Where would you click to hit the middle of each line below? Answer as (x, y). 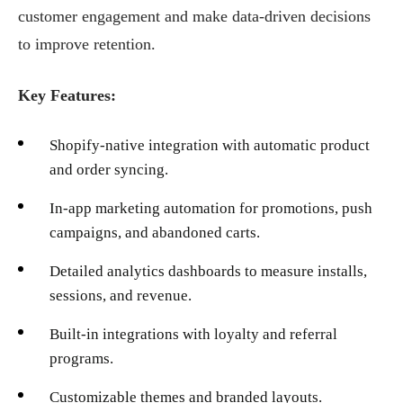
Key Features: (67, 95)
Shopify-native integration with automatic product (210, 145)
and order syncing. (109, 169)
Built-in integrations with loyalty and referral (193, 334)
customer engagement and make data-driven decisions (194, 16)
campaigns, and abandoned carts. (155, 232)
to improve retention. (87, 44)
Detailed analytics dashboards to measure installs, (208, 271)
